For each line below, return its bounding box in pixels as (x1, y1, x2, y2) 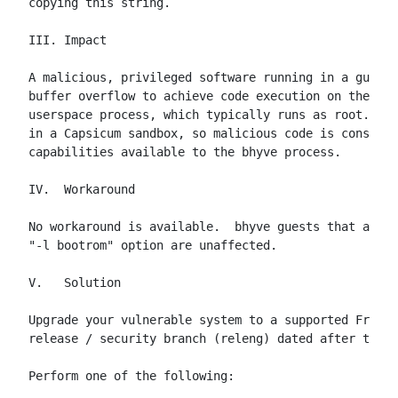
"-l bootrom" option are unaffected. (28, 238, 277, 252)
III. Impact (28, 33, 107, 47)
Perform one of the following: (28, 369, 235, 383)
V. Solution (28, 275, 121, 290)
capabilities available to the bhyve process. (28, 145, 341, 159)
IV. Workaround (28, 182, 135, 196)
